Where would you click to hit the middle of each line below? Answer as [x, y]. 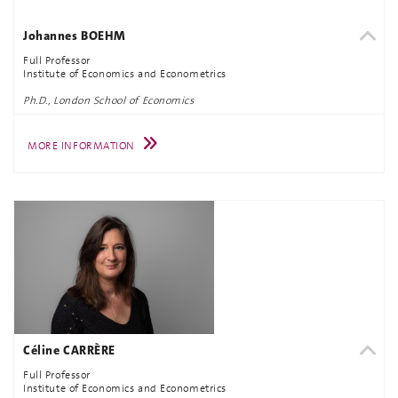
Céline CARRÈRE [69, 350]
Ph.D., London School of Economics [109, 100]
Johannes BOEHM [75, 35]
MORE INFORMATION [81, 145]
